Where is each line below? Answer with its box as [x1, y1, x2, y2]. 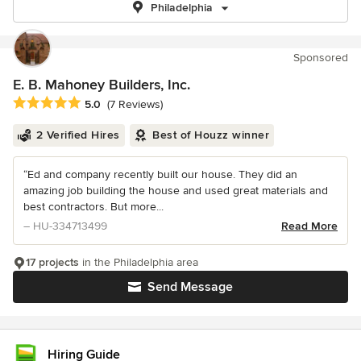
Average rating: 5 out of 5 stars [12, 95, 185, 112]
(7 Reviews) [107, 98, 163, 112]
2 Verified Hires [35, 128, 120, 143]
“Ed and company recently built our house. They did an [23, 168, 297, 182]
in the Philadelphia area [79, 255, 198, 270]
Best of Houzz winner [152, 128, 269, 143]
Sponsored [293, 51, 348, 64]
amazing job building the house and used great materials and [23, 184, 328, 198]
